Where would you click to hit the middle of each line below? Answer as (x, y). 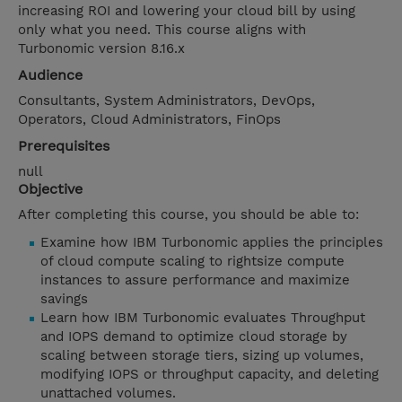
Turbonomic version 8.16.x (101, 49)
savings (64, 299)
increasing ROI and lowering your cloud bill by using (187, 11)
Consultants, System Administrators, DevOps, (166, 101)
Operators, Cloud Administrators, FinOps (149, 120)
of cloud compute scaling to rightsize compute (192, 262)
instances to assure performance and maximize (195, 280)
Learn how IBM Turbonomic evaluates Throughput (203, 318)
